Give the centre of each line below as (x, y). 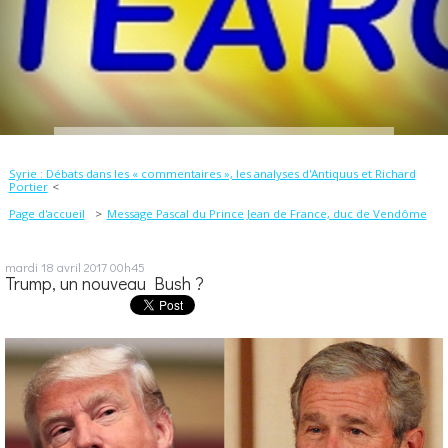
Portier (28, 186)
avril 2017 (82, 266)
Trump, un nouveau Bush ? (104, 283)
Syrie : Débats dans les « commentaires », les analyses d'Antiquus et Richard (212, 173)
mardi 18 (29, 266)
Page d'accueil (46, 213)
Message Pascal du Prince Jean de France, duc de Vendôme (266, 213)
